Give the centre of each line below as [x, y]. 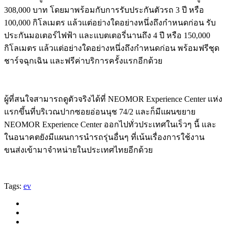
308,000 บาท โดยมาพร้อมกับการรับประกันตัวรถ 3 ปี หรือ [104, 10]
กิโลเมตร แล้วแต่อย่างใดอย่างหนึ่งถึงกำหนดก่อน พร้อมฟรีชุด [112, 48]
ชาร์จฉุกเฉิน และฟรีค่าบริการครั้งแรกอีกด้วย [83, 61]
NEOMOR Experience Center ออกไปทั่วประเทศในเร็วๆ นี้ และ [110, 125]
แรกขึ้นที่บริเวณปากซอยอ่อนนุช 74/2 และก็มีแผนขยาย [100, 112]
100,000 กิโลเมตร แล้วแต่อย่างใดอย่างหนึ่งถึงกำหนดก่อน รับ [110, 23]
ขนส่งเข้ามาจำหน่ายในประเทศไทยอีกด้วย [78, 150]
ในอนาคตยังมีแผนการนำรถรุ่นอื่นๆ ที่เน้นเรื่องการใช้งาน [104, 137]
